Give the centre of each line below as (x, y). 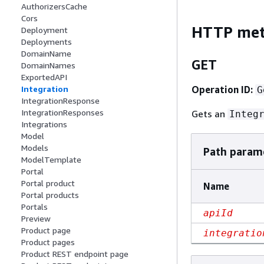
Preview (36, 219)
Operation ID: (222, 89)
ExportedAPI (44, 77)
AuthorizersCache (54, 6)
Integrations (44, 124)
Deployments (47, 42)
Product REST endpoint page (75, 254)
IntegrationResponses (62, 113)
